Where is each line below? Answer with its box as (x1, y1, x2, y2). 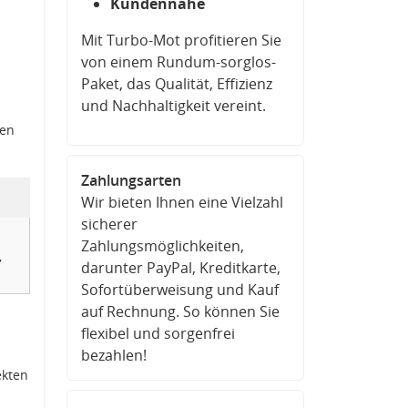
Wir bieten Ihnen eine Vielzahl (81, 192, 283, 212)
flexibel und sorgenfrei (81, 323, 235, 343)
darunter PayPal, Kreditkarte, (81, 258, 280, 278)
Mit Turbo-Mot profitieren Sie (81, 30, 281, 50)
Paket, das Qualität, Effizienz (81, 74, 272, 94)
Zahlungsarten (81, 170, 181, 190)
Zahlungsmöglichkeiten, (81, 236, 244, 256)
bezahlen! (81, 345, 147, 365)
